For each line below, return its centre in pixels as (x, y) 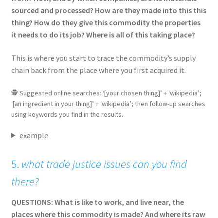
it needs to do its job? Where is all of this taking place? (103, 35)
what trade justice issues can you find (103, 164)
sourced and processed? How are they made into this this (109, 10)
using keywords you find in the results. (67, 114)
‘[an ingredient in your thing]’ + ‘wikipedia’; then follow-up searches (108, 103)
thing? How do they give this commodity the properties (106, 23)
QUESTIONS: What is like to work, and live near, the (97, 202)
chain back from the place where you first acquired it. (98, 70)
